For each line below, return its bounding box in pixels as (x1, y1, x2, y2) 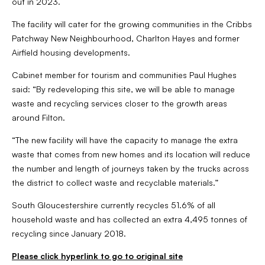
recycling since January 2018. (12, 228, 126, 238)
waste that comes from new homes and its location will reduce (12, 149, 250, 159)
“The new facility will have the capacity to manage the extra (12, 135, 238, 145)
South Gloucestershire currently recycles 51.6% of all (12, 200, 215, 210)
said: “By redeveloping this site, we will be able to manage (12, 84, 235, 94)
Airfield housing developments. (12, 47, 130, 57)
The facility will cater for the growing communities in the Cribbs (12, 19, 252, 29)
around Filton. (12, 112, 65, 122)
